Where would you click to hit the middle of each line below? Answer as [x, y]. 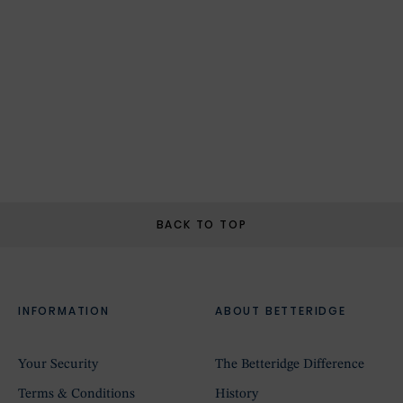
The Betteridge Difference [290, 364]
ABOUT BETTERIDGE [281, 310]
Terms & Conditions [76, 394]
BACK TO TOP [201, 224]
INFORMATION [64, 310]
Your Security [58, 364]
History [237, 394]
